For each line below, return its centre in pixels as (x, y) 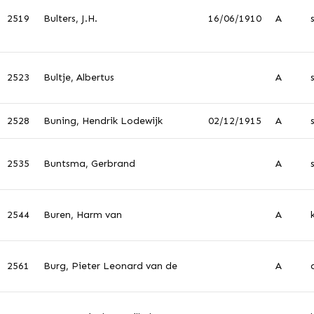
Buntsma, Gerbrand (89, 164)
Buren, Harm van (83, 215)
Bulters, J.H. (70, 19)
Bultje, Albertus (79, 77)
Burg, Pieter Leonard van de (110, 266)
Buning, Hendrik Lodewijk (103, 121)
